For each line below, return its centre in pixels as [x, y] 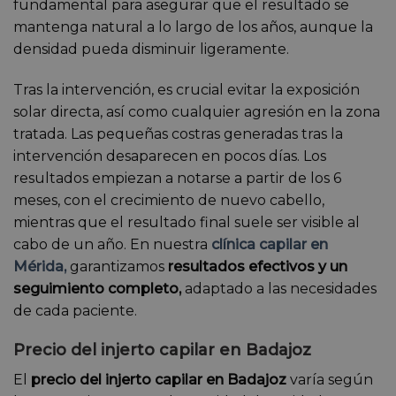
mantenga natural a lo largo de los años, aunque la [193, 27]
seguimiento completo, [97, 289]
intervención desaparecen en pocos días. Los [170, 156]
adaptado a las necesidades [279, 289]
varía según [330, 380]
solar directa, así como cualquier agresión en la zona [197, 112]
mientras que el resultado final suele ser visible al [187, 223]
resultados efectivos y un [258, 267]
